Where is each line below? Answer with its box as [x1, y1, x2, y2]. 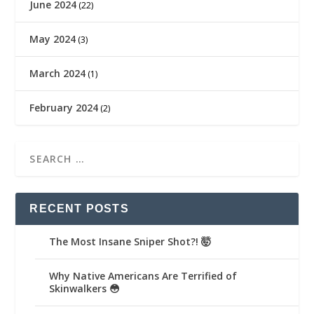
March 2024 [29, 67, 86, 81]
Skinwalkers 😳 [49, 282, 121, 296]
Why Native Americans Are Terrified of [49, 269, 238, 283]
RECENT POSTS [29, 203, 129, 215]
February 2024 [29, 101, 99, 115]
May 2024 [29, 32, 76, 46]
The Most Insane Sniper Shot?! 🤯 [49, 235, 212, 249]
